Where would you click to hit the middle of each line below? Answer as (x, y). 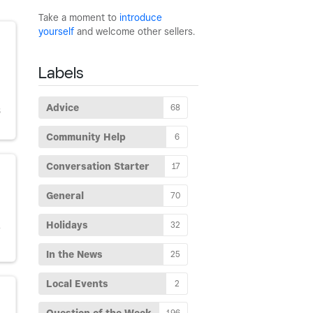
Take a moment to (79, 17)
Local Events (77, 284)
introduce (141, 17)
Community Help (86, 137)
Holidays (67, 225)
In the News (74, 254)
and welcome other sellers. (134, 31)
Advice (63, 108)
